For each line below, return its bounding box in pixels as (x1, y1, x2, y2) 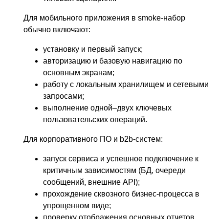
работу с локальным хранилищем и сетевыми (43, 80, 209, 88)
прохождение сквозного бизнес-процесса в (43, 189, 199, 198)
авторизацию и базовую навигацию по (43, 56, 182, 65)
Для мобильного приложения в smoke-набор (23, 13, 185, 22)
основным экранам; (43, 68, 114, 77)
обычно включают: (23, 25, 90, 34)
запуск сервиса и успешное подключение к (43, 154, 198, 163)
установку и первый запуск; (43, 44, 143, 53)
